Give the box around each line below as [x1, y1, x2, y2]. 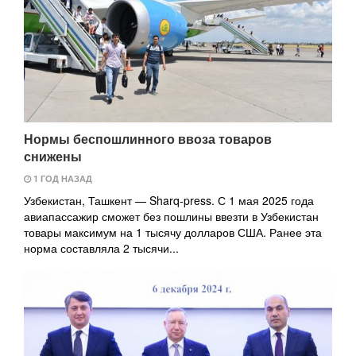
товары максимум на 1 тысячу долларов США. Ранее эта [24, 223, 322, 240]
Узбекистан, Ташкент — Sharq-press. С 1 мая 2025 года [24, 192, 314, 208]
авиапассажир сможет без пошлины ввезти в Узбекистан [24, 207, 319, 224]
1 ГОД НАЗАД [31, 172, 92, 184]
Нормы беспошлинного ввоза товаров [24, 129, 272, 148]
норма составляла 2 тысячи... [24, 239, 179, 256]
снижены [24, 146, 82, 165]
